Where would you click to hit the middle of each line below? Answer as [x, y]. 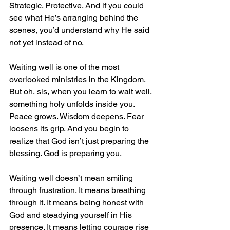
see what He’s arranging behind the [75, 18]
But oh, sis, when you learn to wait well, [82, 92]
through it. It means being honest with [78, 203]
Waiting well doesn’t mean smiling [72, 178]
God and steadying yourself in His [72, 215]
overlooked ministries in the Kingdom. [78, 80]
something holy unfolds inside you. [73, 104]
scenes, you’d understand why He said [80, 30]
